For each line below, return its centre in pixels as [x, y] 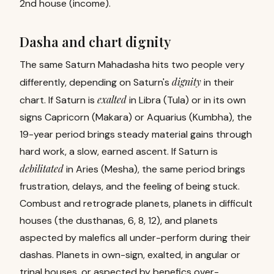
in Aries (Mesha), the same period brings [156, 169]
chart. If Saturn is [57, 100]
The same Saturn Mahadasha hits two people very [132, 65]
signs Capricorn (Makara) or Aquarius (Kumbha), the [136, 117]
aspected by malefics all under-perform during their [135, 238]
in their [219, 82]
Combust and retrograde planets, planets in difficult [136, 203]
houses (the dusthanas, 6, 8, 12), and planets [119, 220]
